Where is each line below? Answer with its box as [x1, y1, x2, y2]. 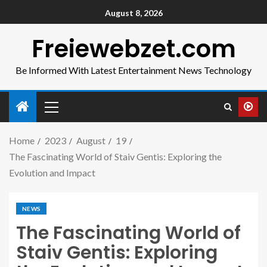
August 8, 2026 [104, 8, 163, 18]
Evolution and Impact [9, 167, 95, 178]
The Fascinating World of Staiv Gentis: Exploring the [9, 151, 222, 162]
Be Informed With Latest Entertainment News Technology [15, 64, 252, 76]
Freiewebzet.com [31, 32, 236, 66]
